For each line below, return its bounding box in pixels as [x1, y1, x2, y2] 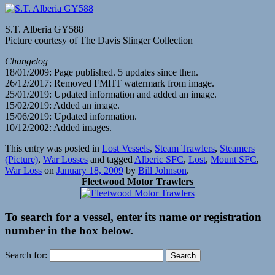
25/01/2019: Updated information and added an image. [5, 88, 217, 99]
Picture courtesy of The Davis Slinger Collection [5, 34, 193, 45]
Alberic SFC [134, 153, 184, 165]
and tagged [88, 153, 134, 165]
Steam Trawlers [155, 142, 215, 153]
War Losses [43, 153, 88, 165]
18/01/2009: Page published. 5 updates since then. [5, 66, 198, 77]
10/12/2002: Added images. [5, 122, 112, 133]
